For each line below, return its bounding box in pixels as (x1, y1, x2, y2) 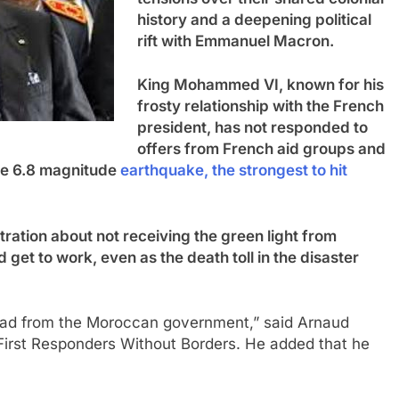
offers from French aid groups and (136, 140, 386, 158)
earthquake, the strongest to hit (120, 161, 347, 179)
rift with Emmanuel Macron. (136, 31, 334, 50)
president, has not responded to (136, 118, 368, 136)
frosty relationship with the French (136, 97, 384, 115)
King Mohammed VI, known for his (136, 76, 384, 94)
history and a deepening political (136, 10, 371, 28)
